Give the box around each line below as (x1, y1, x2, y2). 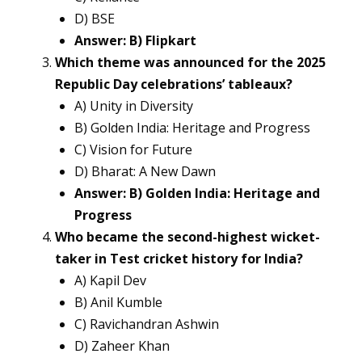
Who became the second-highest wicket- (55, 228, 320, 246)
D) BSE (74, 10, 115, 28)
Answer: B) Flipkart (74, 32, 196, 50)
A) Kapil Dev (74, 271, 146, 290)
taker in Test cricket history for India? (55, 250, 303, 268)
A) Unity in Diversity (74, 97, 193, 116)
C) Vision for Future (74, 141, 192, 159)
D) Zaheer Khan (74, 337, 170, 356)
